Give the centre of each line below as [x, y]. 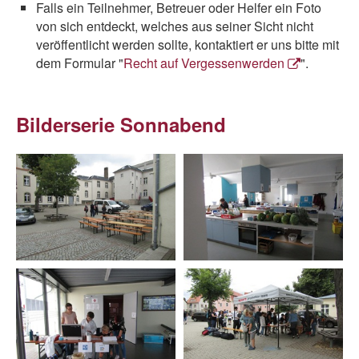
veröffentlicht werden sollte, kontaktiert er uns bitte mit [188, 44]
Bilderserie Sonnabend [121, 124]
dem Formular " [80, 63]
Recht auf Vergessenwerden [204, 63]
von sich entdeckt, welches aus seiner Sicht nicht [175, 26]
